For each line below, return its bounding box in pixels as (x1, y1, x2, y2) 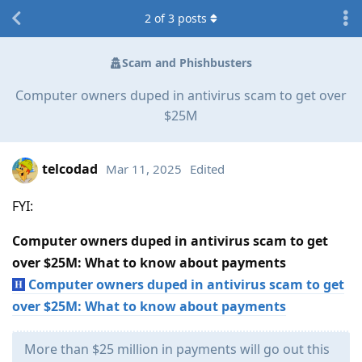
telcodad (42, 160, 98, 179)
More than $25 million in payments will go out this (24, 339, 330, 358)
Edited (190, 161, 225, 178)
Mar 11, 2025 (106, 161, 182, 178)
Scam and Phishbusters (121, 55, 252, 71)
